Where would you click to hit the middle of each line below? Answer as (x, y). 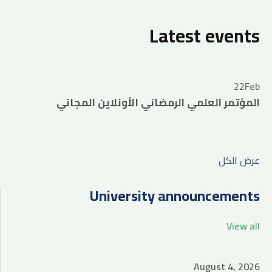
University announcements (175, 196)
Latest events (205, 36)
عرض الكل (239, 160)
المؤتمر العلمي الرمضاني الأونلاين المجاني (158, 103)
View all (243, 226)
